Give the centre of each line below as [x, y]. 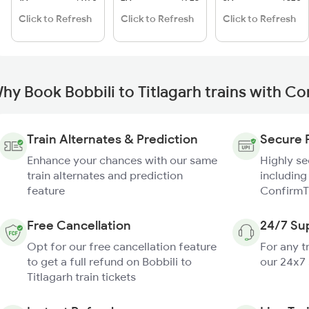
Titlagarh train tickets [81, 277]
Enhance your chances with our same [122, 160]
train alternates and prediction [105, 175]
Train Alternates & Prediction [112, 139]
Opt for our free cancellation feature [122, 246]
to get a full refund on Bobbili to [109, 261]
